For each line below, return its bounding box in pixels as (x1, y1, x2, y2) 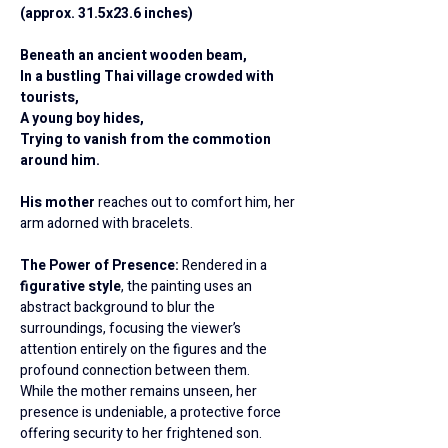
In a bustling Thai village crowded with (20, 66, 277, 88)
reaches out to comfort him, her (98, 192, 298, 214)
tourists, (20, 87, 79, 109)
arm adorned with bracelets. (20, 213, 193, 235)
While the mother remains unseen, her (20, 381, 260, 403)
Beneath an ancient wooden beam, (20, 45, 247, 67)
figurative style (20, 276, 121, 298)
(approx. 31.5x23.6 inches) (20, 3, 193, 25)
